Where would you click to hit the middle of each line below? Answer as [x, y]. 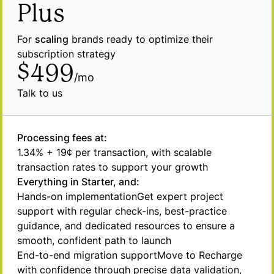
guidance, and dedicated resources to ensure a [126, 226]
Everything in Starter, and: [78, 182]
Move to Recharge [200, 255]
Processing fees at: [62, 138]
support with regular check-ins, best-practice [122, 211]
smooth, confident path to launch [94, 240]
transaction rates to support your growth [113, 167]
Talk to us [40, 93]
